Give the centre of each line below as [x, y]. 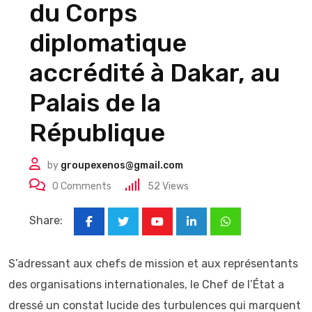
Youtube [178, 231]
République [97, 133]
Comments [85, 186]
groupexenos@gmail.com [122, 165]
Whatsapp [250, 231]
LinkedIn [213, 231]
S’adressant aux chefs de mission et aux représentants [153, 264]
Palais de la [95, 103]
